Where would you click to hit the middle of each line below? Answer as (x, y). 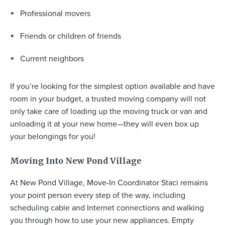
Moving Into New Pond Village (76, 161)
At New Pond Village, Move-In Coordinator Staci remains (109, 183)
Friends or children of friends (71, 36)
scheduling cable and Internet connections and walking (107, 208)
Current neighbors (52, 59)
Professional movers (55, 14)
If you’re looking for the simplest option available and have (113, 86)
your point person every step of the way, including (98, 195)
